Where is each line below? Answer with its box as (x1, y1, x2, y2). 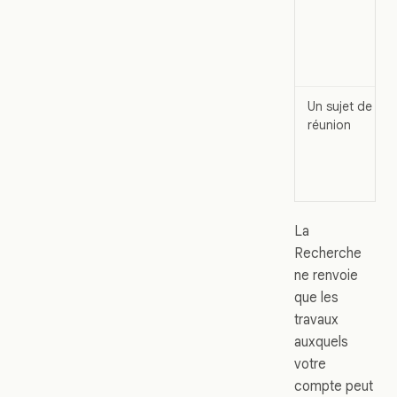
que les (294, 288, 339, 306)
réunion (307, 116, 351, 133)
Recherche (294, 244, 362, 261)
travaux (294, 310, 339, 328)
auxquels (294, 332, 348, 350)
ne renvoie (294, 266, 358, 284)
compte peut (294, 377, 373, 394)
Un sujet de (307, 97, 372, 114)
